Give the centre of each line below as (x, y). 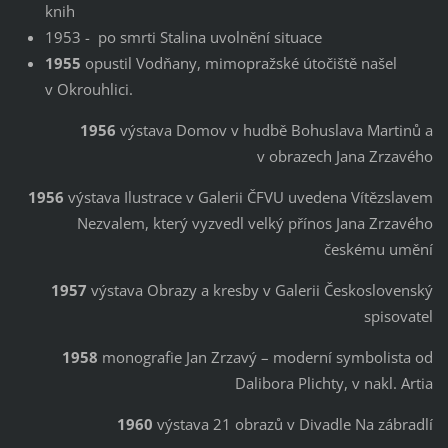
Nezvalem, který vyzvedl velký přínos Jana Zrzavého (255, 222)
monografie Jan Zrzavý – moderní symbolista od (266, 356)
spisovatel (399, 315)
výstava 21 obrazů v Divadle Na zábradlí (295, 423)
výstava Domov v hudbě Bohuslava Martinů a (275, 129)
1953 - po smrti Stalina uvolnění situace (183, 36)
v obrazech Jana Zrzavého (345, 155)
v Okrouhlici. (88, 88)
